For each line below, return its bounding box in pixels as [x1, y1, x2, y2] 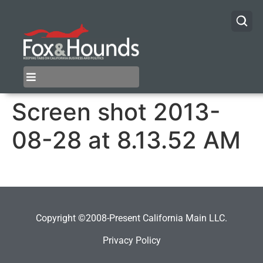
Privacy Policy [102, 234, 161, 246]
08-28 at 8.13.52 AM [12, 126, 241, 155]
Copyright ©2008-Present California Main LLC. [36, 212, 227, 224]
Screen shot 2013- [12, 97, 221, 127]
